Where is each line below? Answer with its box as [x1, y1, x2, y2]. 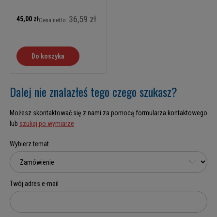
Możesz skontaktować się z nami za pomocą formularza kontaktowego [10, 109, 207, 117]
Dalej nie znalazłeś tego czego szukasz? [10, 83, 177, 101]
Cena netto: [39, 16, 69, 24]
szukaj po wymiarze [19, 120, 74, 128]
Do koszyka [31, 52, 64, 61]
